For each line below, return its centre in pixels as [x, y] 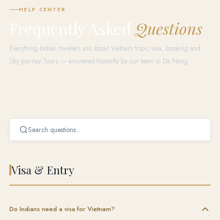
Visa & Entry [43, 170]
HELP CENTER [43, 9]
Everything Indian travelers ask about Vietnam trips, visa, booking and [105, 48]
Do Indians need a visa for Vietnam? [62, 209]
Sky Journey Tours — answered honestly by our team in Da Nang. [100, 61]
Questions [169, 28]
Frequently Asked [72, 28]
